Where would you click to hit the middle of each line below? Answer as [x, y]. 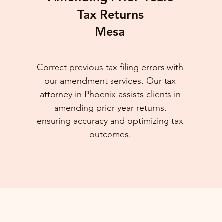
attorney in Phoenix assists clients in [110, 94]
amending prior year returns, [110, 108]
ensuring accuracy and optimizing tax [110, 121]
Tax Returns [111, 14]
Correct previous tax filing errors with [110, 67]
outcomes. [110, 134]
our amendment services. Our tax [110, 81]
